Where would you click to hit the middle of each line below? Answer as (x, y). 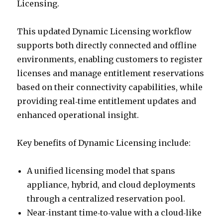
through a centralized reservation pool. (106, 199)
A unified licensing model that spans (101, 171)
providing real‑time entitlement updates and (107, 101)
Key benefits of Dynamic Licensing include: (104, 143)
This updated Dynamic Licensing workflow (105, 31)
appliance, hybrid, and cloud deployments (111, 185)
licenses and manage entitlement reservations (111, 73)
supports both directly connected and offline (107, 45)
